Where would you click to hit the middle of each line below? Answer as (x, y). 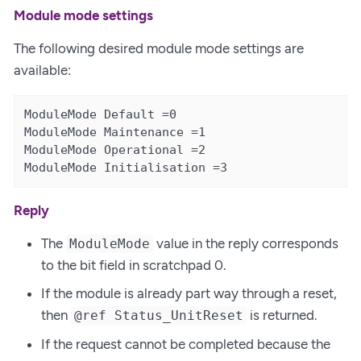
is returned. (282, 315)
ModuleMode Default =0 (101, 115)
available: (42, 71)
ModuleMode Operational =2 (115, 150)
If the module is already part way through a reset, (189, 294)
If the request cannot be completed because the (186, 344)
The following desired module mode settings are (159, 49)
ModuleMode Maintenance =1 (115, 133)
